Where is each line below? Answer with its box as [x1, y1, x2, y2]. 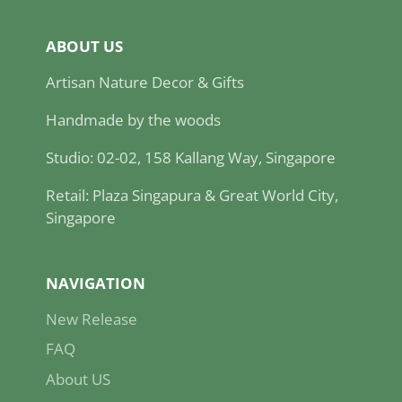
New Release [46, 308, 137, 329]
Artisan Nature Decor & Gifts [46, 71, 244, 92]
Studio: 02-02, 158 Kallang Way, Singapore [46, 146, 336, 168]
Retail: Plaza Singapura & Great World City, [46, 184, 338, 205]
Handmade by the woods [46, 109, 221, 130]
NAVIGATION [46, 272, 145, 293]
